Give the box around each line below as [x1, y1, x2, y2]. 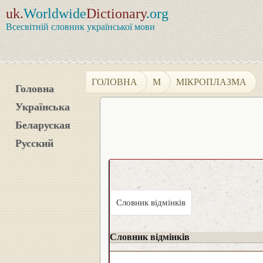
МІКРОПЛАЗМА [176, 76, 247, 87]
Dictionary [86, 6, 146, 21]
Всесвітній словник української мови [6, 22, 155, 32]
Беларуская [15, 119, 70, 131]
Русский [15, 137, 53, 149]
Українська [15, 101, 70, 113]
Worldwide [23, 6, 86, 21]
